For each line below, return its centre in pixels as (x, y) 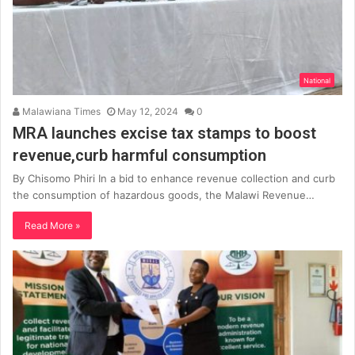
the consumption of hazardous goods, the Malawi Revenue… (164, 195)
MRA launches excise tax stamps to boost (164, 134)
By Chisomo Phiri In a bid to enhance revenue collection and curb (174, 179)
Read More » (52, 226)
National (317, 81)
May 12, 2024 (148, 112)
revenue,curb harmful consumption (139, 156)
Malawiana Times (60, 112)
